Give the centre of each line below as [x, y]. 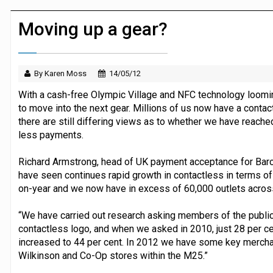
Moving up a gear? [93, 29]
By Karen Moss [60, 73]
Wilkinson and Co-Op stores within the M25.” [113, 255]
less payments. [51, 135]
